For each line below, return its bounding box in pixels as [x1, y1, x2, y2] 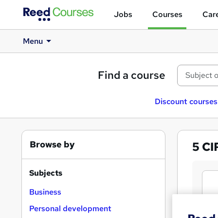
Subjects [29, 168, 62, 178]
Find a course [98, 68, 165, 82]
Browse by [30, 139, 75, 150]
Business [29, 187, 61, 197]
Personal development [29, 203, 111, 214]
